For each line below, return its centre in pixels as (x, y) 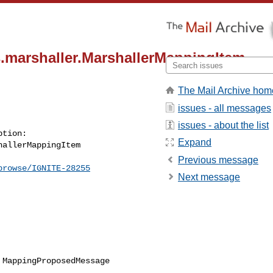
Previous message (218, 160)
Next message (209, 177)
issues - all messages (225, 108)
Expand (195, 143)
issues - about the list (223, 125)
